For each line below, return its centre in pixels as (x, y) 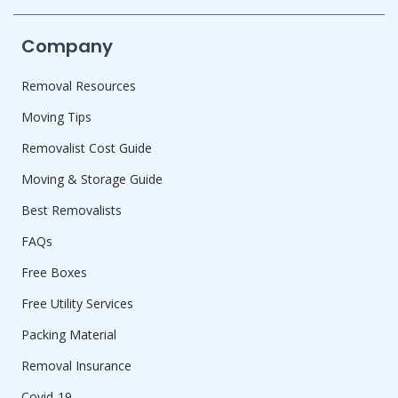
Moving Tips (56, 117)
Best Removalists (72, 211)
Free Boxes (54, 273)
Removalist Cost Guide (87, 148)
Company (67, 47)
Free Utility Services (77, 304)
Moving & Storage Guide (92, 179)
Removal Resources (79, 86)
